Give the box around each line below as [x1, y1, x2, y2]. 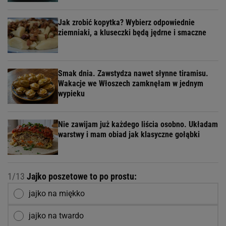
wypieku [58, 89, 85, 99]
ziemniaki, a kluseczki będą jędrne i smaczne [58, 28, 206, 38]
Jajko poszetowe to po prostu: [25, 171, 137, 182]
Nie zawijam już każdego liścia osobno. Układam [58, 120, 218, 130]
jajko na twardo [29, 211, 84, 221]
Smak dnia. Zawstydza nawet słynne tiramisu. [58, 69, 208, 79]
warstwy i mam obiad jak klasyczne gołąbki [58, 130, 200, 140]
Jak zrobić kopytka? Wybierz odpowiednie [58, 18, 195, 28]
